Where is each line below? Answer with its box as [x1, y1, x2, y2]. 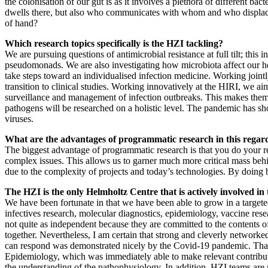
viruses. [5, 114, 36, 124]
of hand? [5, 18, 38, 29]
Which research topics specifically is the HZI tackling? [5, 38, 223, 49]
